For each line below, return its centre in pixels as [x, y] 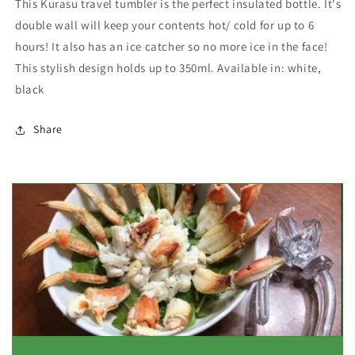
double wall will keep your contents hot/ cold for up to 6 [165, 25]
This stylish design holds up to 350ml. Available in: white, [168, 68]
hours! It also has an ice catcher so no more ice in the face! [172, 47]
